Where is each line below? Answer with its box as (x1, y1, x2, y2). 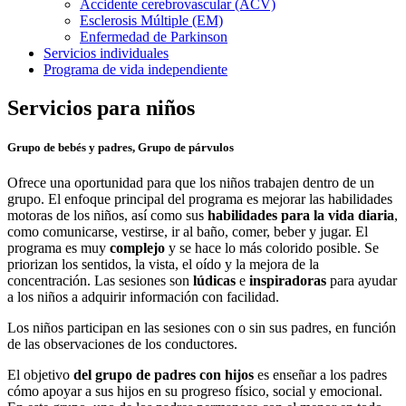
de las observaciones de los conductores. (7, 335, 237, 352)
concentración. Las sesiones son (7, 272, 193, 288)
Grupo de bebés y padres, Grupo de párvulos (7, 140, 234, 154)
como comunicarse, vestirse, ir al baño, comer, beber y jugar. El (7, 223, 368, 239)
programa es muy (7, 239, 110, 256)
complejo (110, 239, 165, 256)
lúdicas (193, 272, 236, 288)
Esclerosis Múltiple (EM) (80, 12, 223, 28)
